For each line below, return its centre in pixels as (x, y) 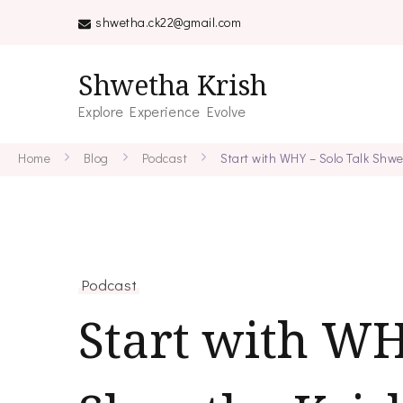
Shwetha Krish (173, 85)
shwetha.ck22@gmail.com (168, 22)
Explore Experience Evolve (162, 111)
